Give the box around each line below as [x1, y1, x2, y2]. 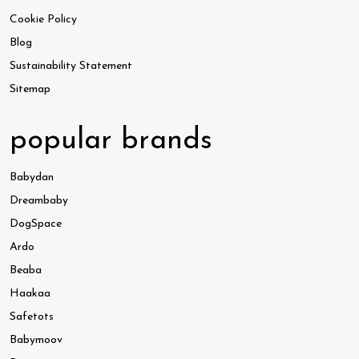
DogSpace [10, 217, 62, 230]
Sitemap [10, 83, 50, 95]
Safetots [10, 310, 54, 323]
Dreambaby [10, 194, 68, 207]
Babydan [10, 171, 54, 184]
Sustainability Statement [10, 59, 132, 72]
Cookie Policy [10, 13, 77, 26]
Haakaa [10, 287, 50, 300]
